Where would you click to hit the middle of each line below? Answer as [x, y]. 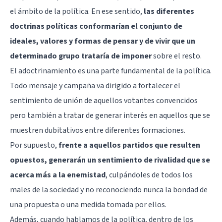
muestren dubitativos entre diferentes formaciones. [98, 130]
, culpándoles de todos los [149, 175]
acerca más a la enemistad [58, 175]
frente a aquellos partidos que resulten [129, 145]
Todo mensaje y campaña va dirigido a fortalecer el [95, 85]
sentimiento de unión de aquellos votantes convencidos [104, 100]
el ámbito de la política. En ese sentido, [77, 11]
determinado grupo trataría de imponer [81, 56]
